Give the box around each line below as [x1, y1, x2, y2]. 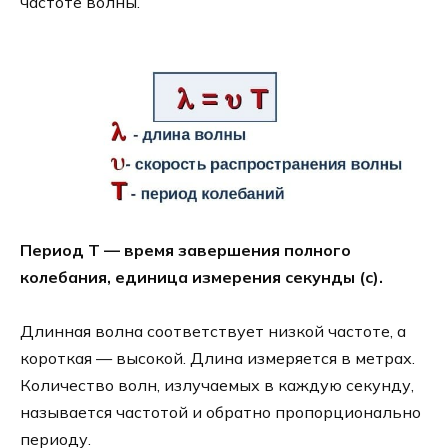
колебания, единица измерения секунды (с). [20, 266, 383, 287]
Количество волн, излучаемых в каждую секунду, [20, 374, 414, 395]
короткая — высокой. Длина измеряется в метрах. [20, 347, 415, 368]
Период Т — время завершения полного [20, 239, 351, 260]
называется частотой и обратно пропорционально [20, 401, 421, 422]
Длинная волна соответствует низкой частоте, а [20, 320, 406, 341]
